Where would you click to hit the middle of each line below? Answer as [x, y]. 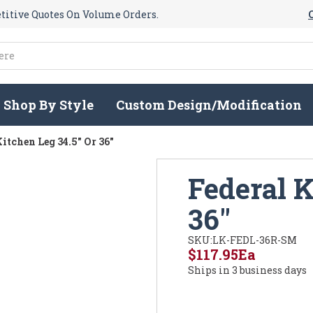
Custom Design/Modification [209, 105]
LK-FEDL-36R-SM [255, 240]
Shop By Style [49, 105]
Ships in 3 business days [247, 270]
